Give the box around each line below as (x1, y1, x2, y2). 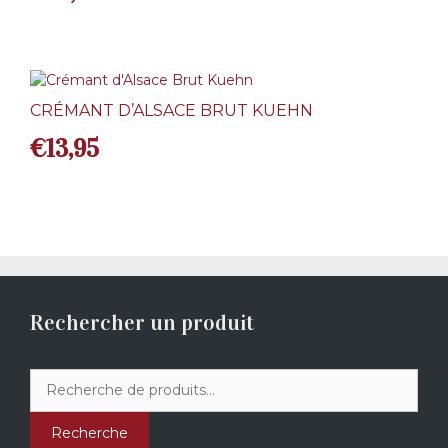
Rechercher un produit (30, 308, 254, 336)
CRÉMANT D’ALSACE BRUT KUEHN (30, 100, 313, 120)
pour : (29, 389, 68, 408)
